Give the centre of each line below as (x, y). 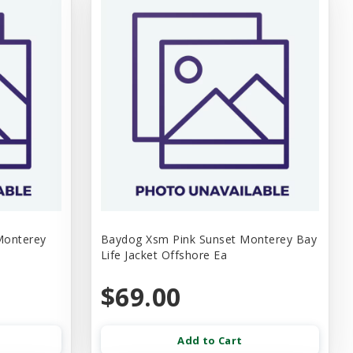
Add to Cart (210, 341)
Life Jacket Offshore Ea (164, 255)
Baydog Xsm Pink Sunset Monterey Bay (209, 240)
